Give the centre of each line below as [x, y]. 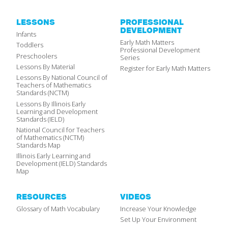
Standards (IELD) [40, 119]
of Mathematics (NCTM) [50, 138]
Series [130, 57]
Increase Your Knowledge [158, 208]
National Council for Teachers [60, 130]
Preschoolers [37, 56]
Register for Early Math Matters [165, 68]
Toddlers [30, 45]
